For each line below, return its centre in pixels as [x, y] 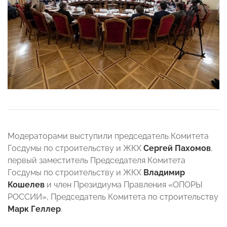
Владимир [164, 173]
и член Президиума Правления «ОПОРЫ [124, 185]
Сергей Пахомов [177, 148]
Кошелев [26, 185]
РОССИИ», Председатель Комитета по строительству [113, 197]
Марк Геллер [34, 209]
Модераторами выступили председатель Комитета [108, 136]
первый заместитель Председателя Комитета [97, 161]
